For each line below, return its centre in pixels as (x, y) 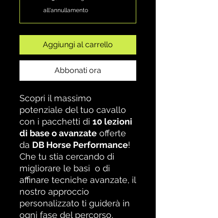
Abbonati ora (78, 70)
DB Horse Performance (80, 145)
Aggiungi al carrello (78, 45)
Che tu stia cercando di (67, 156)
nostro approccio (54, 191)
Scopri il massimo (55, 98)
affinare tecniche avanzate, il (78, 180)
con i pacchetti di (56, 121)
